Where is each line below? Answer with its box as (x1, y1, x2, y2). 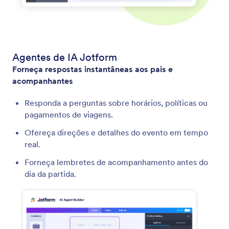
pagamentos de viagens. (25, 109, 113, 120)
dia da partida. (25, 168, 76, 179)
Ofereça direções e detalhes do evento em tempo (25, 127, 208, 138)
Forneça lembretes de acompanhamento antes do (25, 156, 208, 167)
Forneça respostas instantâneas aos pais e (12, 63, 173, 74)
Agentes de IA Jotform (12, 50, 117, 64)
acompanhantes (12, 75, 73, 86)
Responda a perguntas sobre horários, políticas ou (25, 97, 208, 108)
